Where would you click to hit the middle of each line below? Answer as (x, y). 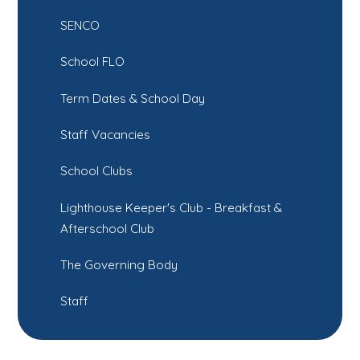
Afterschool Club (108, 228)
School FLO (93, 62)
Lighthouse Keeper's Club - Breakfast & (172, 207)
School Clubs (97, 171)
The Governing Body (119, 264)
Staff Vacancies (106, 134)
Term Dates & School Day (133, 98)
